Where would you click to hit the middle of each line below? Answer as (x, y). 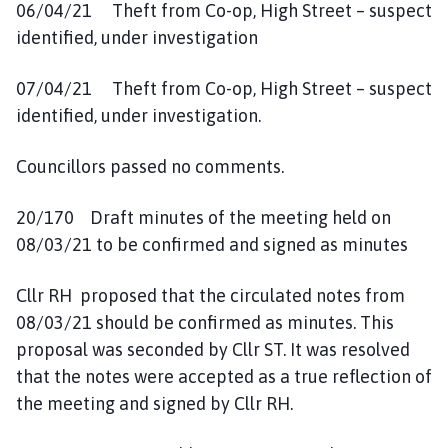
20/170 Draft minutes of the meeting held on (203, 217)
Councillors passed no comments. (150, 166)
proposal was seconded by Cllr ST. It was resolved (213, 349)
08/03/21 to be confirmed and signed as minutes (212, 244)
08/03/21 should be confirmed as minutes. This (205, 322)
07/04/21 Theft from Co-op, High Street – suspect (224, 88)
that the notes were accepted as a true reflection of (224, 376)
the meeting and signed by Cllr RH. (156, 403)
